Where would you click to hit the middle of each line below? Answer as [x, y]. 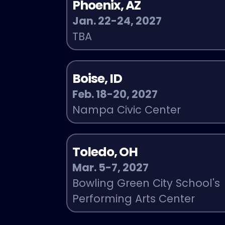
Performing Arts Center [133, 198]
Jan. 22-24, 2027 [117, 21]
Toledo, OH [105, 152]
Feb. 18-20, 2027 [115, 94]
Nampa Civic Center [126, 109]
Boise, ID [97, 78]
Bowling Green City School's [146, 183]
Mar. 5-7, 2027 [110, 167]
